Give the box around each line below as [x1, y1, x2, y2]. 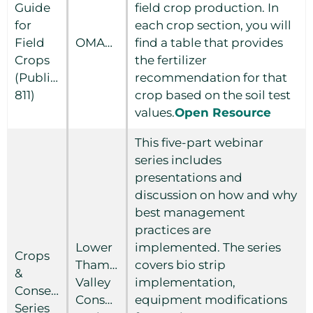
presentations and [135, 170, 242, 184]
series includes [135, 152, 221, 167]
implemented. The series [135, 240, 281, 254]
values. [135, 105, 175, 119]
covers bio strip [135, 257, 226, 272]
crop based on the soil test [135, 87, 291, 102]
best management [135, 205, 245, 219]
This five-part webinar [135, 135, 263, 150]
